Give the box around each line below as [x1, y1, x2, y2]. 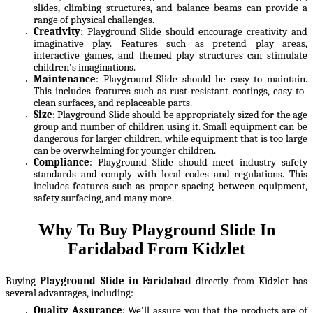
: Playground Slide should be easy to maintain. [96, 73, 307, 85]
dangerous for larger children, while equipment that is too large [34, 132, 307, 145]
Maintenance [34, 73, 96, 85]
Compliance [34, 156, 89, 168]
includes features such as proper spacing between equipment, [34, 180, 307, 192]
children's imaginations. [34, 61, 136, 73]
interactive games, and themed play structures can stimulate [34, 49, 307, 61]
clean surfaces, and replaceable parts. [34, 96, 192, 109]
